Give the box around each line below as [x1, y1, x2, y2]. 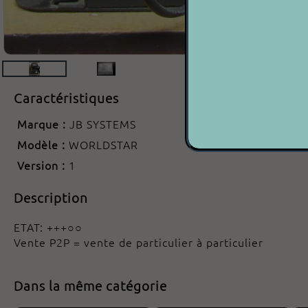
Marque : [17, 116, 69, 132]
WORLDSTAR [69, 137, 138, 153]
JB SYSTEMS [69, 116, 136, 132]
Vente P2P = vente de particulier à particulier [14, 234, 263, 250]
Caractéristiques [14, 89, 119, 107]
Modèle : [17, 137, 69, 153]
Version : [17, 157, 69, 173]
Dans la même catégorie [14, 277, 167, 294]
